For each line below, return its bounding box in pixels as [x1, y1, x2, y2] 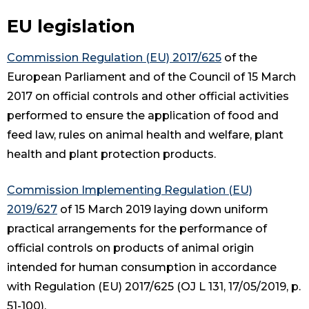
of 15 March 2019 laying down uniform [57, 203, 268, 217]
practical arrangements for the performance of [7, 222, 267, 236]
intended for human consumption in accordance [7, 261, 277, 275]
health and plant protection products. [7, 148, 216, 161]
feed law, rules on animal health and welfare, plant [7, 128, 283, 142]
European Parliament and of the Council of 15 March [7, 70, 296, 84]
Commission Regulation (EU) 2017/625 [7, 51, 221, 65]
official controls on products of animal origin [7, 241, 254, 255]
